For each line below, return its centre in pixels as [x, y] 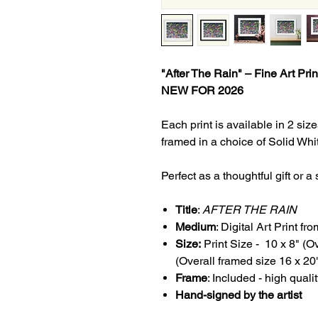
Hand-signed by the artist [238, 295]
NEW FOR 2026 [202, 90]
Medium [196, 226]
